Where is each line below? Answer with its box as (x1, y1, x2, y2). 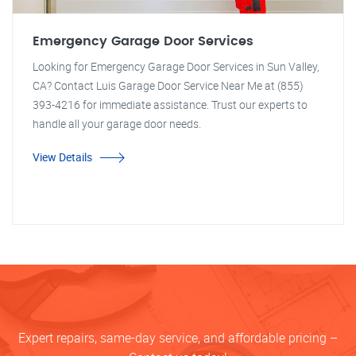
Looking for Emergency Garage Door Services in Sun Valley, (33, 59, 319, 74)
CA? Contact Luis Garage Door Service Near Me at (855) (33, 78, 304, 93)
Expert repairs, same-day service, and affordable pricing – (18, 329, 338, 346)
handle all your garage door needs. (33, 116, 201, 131)
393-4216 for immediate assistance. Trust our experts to (33, 97, 308, 112)
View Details (33, 149, 92, 164)
